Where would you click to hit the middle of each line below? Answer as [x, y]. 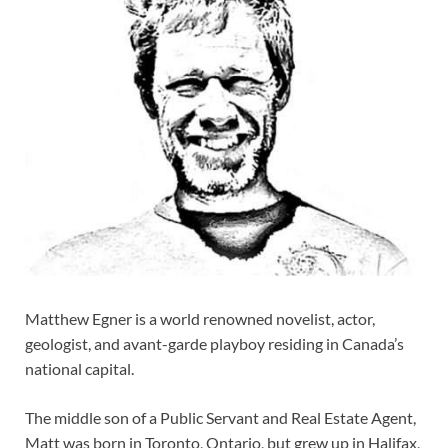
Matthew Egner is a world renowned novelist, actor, [200, 319]
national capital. [79, 369]
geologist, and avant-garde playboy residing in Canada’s [214, 344]
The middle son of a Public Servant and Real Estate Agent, [220, 418]
